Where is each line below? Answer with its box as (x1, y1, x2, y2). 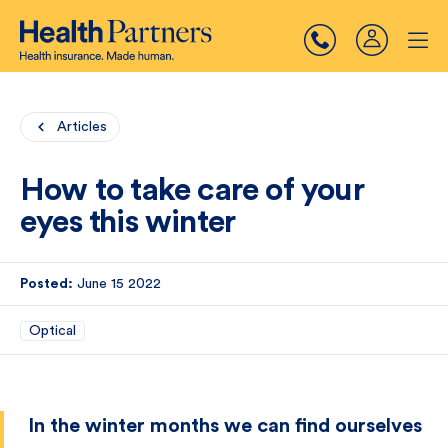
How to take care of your (20, 174, 364, 206)
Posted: (20, 277, 73, 291)
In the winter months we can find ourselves (28, 416, 422, 436)
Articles (57, 120, 107, 134)
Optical (29, 324, 76, 338)
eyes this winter (20, 206, 236, 238)
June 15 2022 (77, 277, 161, 291)
